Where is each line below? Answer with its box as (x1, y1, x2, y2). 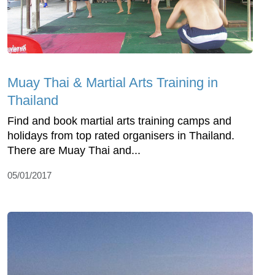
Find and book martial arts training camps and (7, 115, 231, 128)
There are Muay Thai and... (7, 144, 141, 157)
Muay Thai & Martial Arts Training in (7, 75, 218, 91)
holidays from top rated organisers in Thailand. (7, 130, 234, 142)
